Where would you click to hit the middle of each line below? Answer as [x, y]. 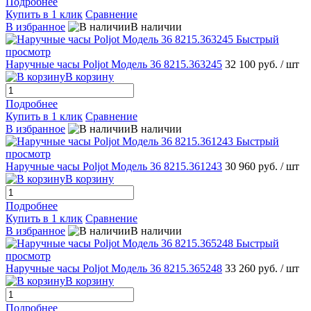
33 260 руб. [253, 269]
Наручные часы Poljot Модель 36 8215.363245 [114, 65]
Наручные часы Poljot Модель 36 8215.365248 [114, 269]
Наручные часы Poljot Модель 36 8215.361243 [114, 167]
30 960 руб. [253, 167]
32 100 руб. [253, 65]
